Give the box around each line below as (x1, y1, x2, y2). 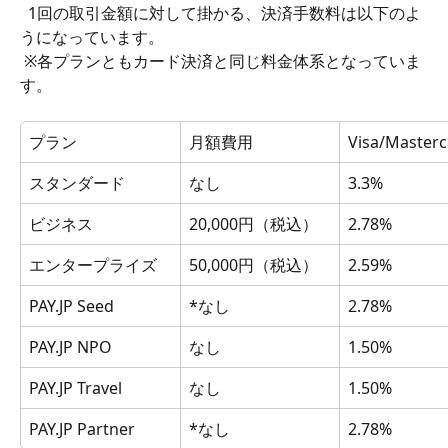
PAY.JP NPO (29, 336, 112, 358)
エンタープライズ (29, 254, 157, 276)
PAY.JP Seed (29, 295, 114, 317)
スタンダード (29, 172, 125, 194)
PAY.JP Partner (29, 418, 135, 440)
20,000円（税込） (189, 213, 318, 235)
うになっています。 (20, 26, 168, 48)
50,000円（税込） (189, 254, 318, 276)
